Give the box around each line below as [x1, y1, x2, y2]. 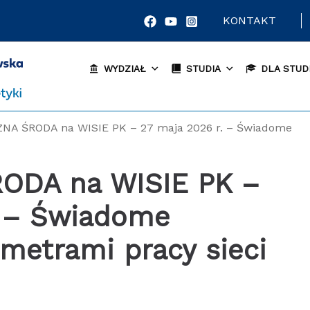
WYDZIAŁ [103, 62, 146, 74]
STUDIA [185, 62, 221, 74]
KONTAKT [223, 13, 277, 27]
